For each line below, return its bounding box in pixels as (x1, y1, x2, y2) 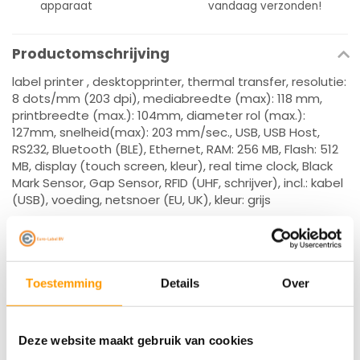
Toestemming (26, 276, 103, 290)
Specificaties (12, 231, 108, 250)
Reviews (12, 270, 72, 289)
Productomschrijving (12, 44, 170, 63)
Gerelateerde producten (12, 309, 192, 329)
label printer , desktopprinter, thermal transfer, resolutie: (12, 73, 346, 90)
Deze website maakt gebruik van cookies (18, 333, 254, 347)
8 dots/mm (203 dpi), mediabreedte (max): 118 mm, (12, 90, 322, 107)
